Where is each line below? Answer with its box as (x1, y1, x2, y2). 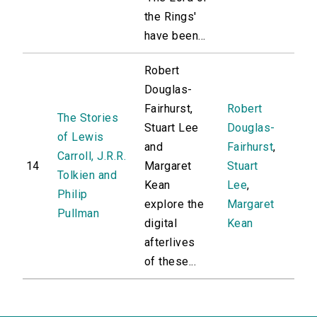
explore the (144, 197, 204, 212)
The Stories (57, 111, 119, 125)
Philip (57, 188, 88, 202)
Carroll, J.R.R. (57, 149, 127, 163)
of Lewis (57, 130, 104, 144)
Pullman (57, 207, 100, 221)
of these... (144, 255, 197, 269)
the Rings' (144, 10, 197, 24)
